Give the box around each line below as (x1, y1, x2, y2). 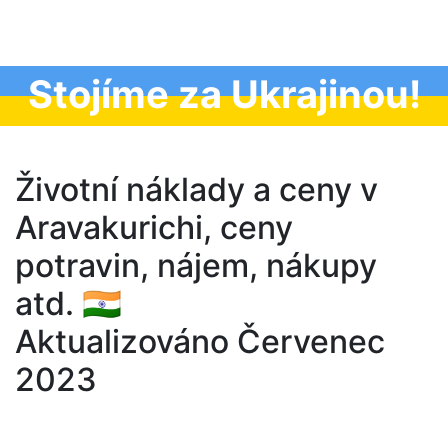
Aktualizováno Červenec (15, 322, 385, 361)
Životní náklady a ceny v (15, 170, 378, 209)
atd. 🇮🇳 (15, 284, 122, 323)
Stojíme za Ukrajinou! (27, 71, 421, 117)
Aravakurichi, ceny (15, 208, 293, 247)
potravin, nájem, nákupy (15, 246, 377, 285)
